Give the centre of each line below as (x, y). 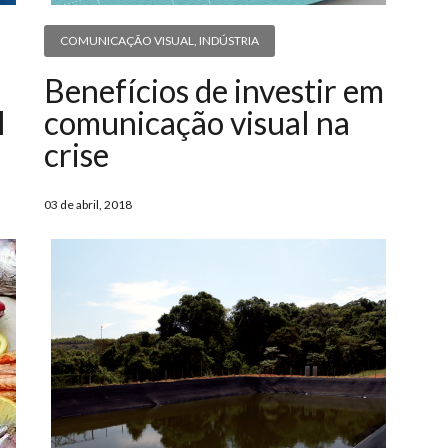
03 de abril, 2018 (87, 205)
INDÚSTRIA (228, 41)
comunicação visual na (196, 123)
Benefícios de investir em (213, 91)
